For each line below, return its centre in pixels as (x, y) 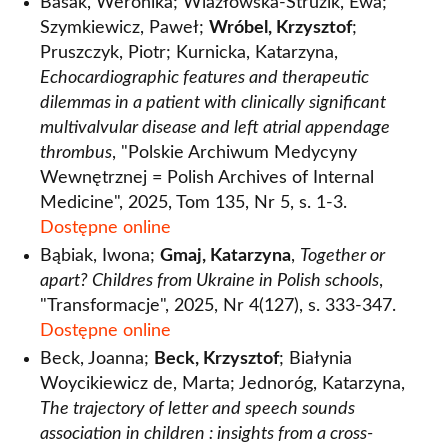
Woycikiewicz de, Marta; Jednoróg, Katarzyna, (222, 384)
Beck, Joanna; (97, 359)
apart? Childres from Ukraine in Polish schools (209, 281)
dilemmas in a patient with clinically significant (213, 103)
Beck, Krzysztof (216, 359)
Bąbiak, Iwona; (100, 256)
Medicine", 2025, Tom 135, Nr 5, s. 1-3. (193, 203)
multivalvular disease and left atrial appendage (215, 128)
